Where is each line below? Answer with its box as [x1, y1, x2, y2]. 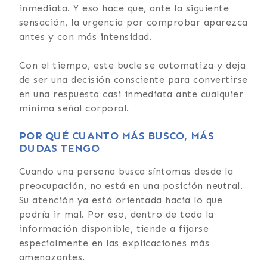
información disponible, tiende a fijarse [19, 222, 209, 234]
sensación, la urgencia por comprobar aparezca [19, 16, 248, 28]
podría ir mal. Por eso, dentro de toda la [19, 208, 214, 220]
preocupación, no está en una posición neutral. [19, 179, 243, 191]
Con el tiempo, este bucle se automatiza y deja [19, 59, 246, 71]
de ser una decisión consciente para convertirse [19, 73, 248, 85]
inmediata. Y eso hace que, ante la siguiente [19, 2, 229, 14]
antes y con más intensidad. [19, 30, 152, 42]
